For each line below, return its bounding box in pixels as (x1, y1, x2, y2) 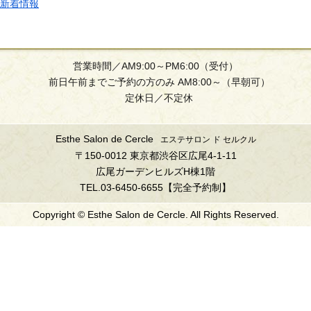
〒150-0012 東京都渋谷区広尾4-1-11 (74, 149, 237, 161)
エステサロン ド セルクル (160, 134, 256, 144)
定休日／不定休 (125, 92, 193, 103)
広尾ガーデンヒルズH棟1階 (96, 165, 215, 177)
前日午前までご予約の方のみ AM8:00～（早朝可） (48, 76, 270, 87)
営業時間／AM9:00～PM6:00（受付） (73, 60, 238, 72)
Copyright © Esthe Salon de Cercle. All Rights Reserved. (32, 208, 279, 220)
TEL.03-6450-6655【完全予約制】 (80, 181, 231, 193)
